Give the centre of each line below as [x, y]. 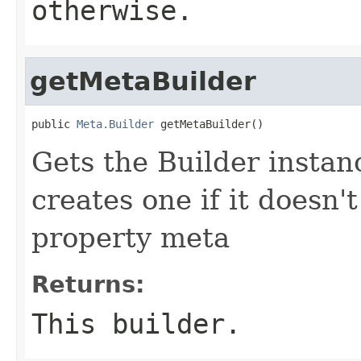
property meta [131, 237]
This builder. [136, 324]
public [54, 124]
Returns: [88, 284]
